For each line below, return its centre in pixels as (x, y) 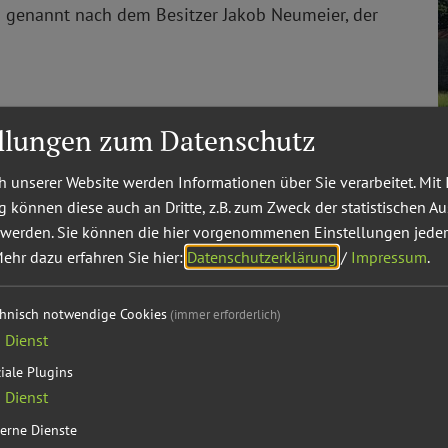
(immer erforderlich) (225, 314)
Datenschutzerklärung (262, 256)
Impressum (389, 256)
